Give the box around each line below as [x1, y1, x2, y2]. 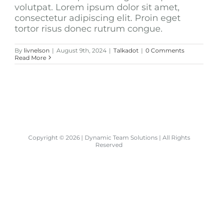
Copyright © [28, 133, 66, 141]
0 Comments [145, 46, 184, 54]
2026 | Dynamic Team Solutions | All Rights [65, 133, 190, 141]
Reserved [95, 141, 123, 148]
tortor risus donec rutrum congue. [15, 23, 163, 34]
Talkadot [113, 46, 139, 54]
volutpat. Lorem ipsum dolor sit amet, [15, 1, 180, 13]
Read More [15, 54, 46, 61]
